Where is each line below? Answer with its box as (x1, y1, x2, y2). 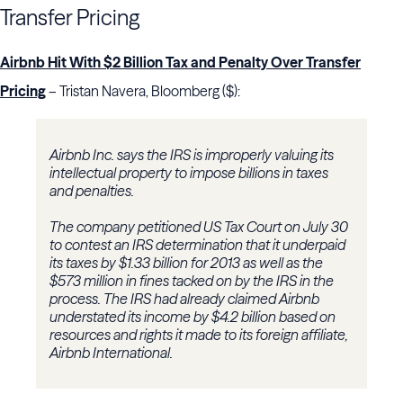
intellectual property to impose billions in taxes (49, 164, 328, 183)
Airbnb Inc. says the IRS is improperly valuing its (49, 146, 334, 165)
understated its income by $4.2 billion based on (49, 308, 336, 327)
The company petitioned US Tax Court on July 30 (49, 218, 348, 237)
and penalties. (49, 182, 134, 201)
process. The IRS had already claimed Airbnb (49, 290, 319, 309)
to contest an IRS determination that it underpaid (49, 236, 345, 255)
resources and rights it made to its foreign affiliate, (49, 326, 348, 345)
